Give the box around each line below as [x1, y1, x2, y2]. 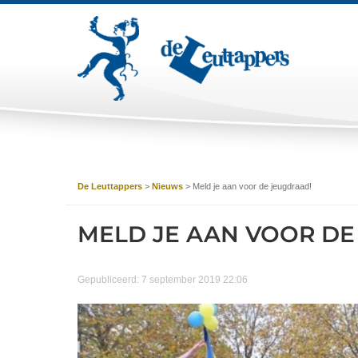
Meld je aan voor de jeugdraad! [193, 181, 312, 191]
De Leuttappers [78, 181, 142, 191]
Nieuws [152, 181, 183, 191]
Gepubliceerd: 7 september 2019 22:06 [78, 274, 248, 285]
